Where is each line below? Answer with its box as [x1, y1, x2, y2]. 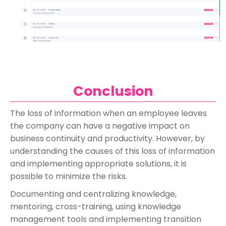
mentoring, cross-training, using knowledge [10, 200, 181, 212]
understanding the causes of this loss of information [10, 145, 215, 157]
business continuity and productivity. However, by [10, 132, 205, 144]
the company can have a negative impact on [10, 120, 190, 132]
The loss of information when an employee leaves [10, 107, 207, 119]
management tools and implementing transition [10, 213, 201, 225]
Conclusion [73, 81, 153, 100]
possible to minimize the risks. [10, 170, 127, 182]
